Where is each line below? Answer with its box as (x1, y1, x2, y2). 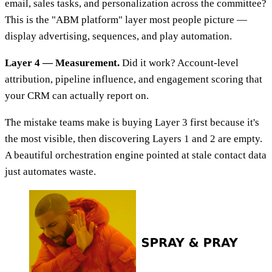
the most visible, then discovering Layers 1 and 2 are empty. (5, 132, 262, 144)
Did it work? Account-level (120, 56, 239, 69)
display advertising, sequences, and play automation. (5, 30, 232, 42)
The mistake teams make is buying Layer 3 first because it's (5, 116, 259, 128)
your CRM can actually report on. (5, 89, 149, 101)
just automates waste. (5, 165, 96, 177)
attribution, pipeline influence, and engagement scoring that (5, 73, 262, 85)
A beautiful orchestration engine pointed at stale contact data (5, 149, 267, 161)
